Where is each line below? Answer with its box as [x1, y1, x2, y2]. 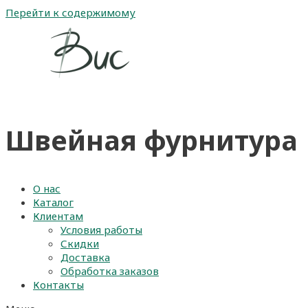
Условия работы [60, 223, 142, 237]
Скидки [60, 236, 99, 251]
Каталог [33, 195, 74, 210]
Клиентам [33, 209, 83, 223]
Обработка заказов [60, 264, 159, 278]
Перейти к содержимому [5, 5, 135, 19]
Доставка [60, 250, 110, 265]
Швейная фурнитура [5, 121, 298, 159]
